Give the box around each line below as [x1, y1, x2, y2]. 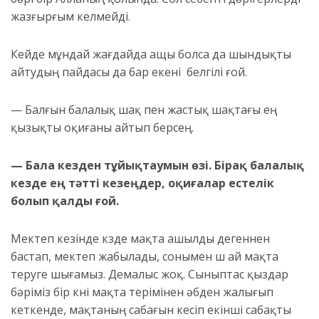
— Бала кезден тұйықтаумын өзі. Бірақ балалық [11, 157, 304, 174]
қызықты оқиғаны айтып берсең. [11, 120, 194, 136]
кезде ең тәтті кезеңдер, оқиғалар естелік [11, 175, 274, 192]
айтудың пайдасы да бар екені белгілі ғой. [11, 64, 247, 80]
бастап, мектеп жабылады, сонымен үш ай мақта [11, 249, 278, 265]
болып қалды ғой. [11, 193, 119, 209]
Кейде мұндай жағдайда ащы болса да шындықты [11, 46, 291, 63]
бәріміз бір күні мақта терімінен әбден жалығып [11, 284, 273, 300]
